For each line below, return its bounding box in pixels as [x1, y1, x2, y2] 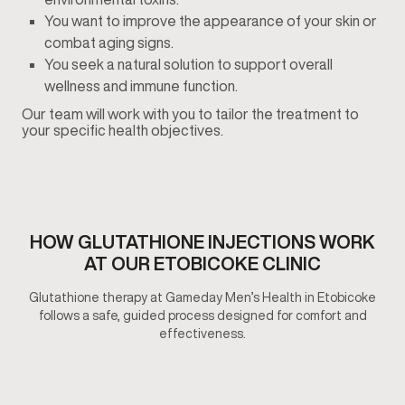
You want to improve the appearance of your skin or [44, 14, 377, 29]
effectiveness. [159, 327, 246, 341]
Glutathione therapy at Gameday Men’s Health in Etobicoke [29, 291, 376, 305]
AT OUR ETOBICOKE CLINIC [84, 254, 321, 274]
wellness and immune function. [44, 79, 247, 94]
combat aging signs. [44, 35, 174, 51]
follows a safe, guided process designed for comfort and [38, 309, 367, 323]
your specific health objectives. [22, 123, 223, 138]
